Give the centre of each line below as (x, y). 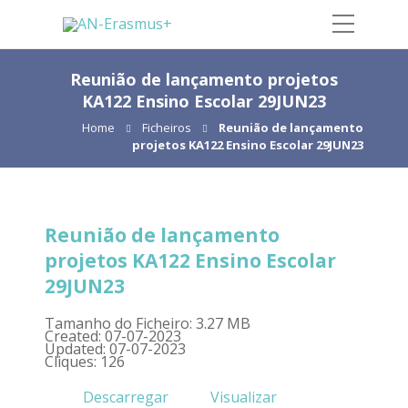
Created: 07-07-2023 (113, 336)
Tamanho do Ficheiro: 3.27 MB (148, 323)
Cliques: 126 (85, 362)
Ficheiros (167, 127)
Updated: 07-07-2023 (115, 349)
